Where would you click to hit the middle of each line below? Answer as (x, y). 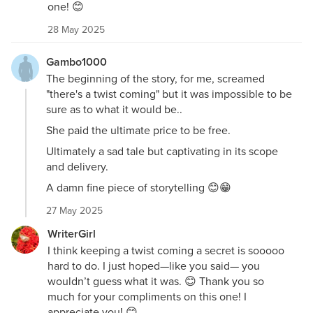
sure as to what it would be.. (114, 109)
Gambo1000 (77, 61)
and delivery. (77, 166)
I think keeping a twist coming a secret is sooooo (166, 250)
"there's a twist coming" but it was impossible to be (169, 93)
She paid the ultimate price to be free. (138, 130)
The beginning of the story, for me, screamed (155, 78)
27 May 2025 (74, 210)
